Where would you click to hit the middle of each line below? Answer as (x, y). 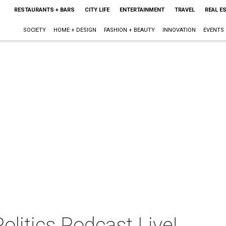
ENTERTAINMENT (142, 10)
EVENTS (213, 30)
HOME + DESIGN (75, 30)
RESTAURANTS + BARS (44, 10)
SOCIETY (34, 30)
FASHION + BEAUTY (129, 30)
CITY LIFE (97, 10)
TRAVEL (184, 10)
